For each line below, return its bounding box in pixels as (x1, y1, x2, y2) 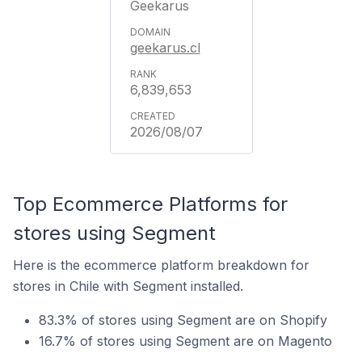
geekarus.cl (129, 40, 200, 56)
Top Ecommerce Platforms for (13, 192, 288, 216)
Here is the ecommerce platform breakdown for (13, 257, 309, 273)
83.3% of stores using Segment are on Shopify (39, 312, 327, 328)
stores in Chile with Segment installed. (13, 278, 243, 294)
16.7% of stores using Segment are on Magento (39, 333, 332, 349)
